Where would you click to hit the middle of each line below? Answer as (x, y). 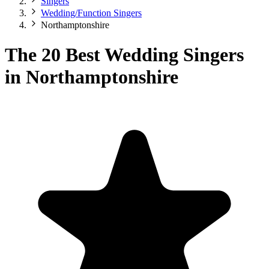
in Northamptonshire (92, 77)
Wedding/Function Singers (91, 13)
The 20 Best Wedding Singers (124, 54)
